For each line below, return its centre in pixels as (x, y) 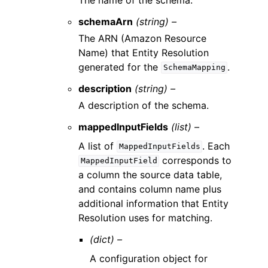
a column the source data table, (150, 174)
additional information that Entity (154, 203)
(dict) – (106, 239)
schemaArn (106, 21)
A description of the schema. (144, 105)
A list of (98, 146)
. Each (216, 146)
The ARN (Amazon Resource (143, 38)
